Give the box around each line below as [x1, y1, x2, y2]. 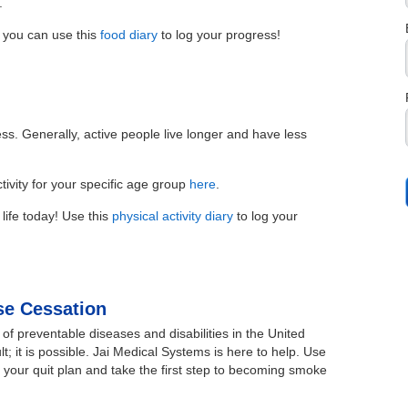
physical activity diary [112, 209, 234, 224]
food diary [100, 27, 158, 43]
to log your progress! [158, 27, 281, 43]
